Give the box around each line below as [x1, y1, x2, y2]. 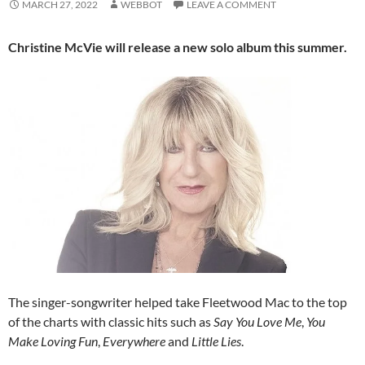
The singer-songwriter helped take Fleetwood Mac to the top [8, 293, 347, 310]
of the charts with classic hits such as [8, 313, 213, 329]
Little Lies [191, 332, 241, 349]
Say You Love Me [213, 313, 301, 329]
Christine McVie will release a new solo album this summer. [8, 39, 347, 55]
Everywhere [103, 332, 165, 349]
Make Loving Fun [8, 332, 98, 349]
